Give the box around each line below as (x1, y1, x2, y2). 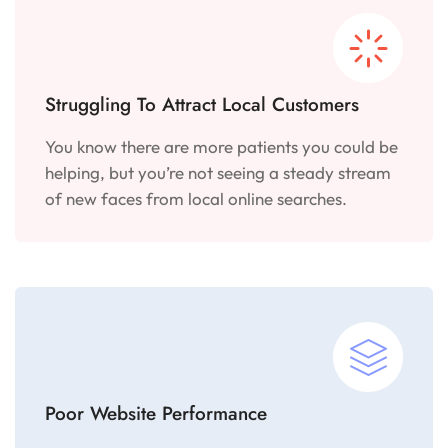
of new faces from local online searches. (45, 188, 348, 209)
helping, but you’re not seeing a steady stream (45, 162, 392, 183)
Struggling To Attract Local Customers (45, 91, 359, 118)
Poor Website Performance (45, 400, 267, 427)
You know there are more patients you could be (45, 136, 399, 157)
